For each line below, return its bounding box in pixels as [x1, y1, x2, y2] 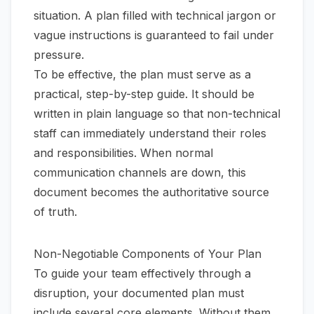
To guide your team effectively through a [34, 266, 251, 281]
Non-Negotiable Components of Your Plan [34, 247, 261, 261]
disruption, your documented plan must [34, 286, 244, 301]
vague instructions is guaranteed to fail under [34, 28, 274, 43]
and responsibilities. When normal [34, 146, 213, 161]
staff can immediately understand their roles [34, 126, 266, 141]
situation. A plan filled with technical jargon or [34, 8, 276, 23]
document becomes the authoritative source [34, 185, 269, 200]
